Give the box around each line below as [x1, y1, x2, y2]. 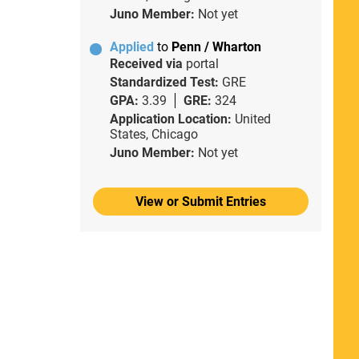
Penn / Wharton [171, 39, 261, 55]
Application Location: [109, 111, 235, 127]
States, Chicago [109, 127, 198, 143]
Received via [109, 56, 186, 72]
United [234, 111, 271, 127]
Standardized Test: [109, 75, 222, 91]
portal [185, 56, 219, 72]
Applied [109, 39, 157, 55]
